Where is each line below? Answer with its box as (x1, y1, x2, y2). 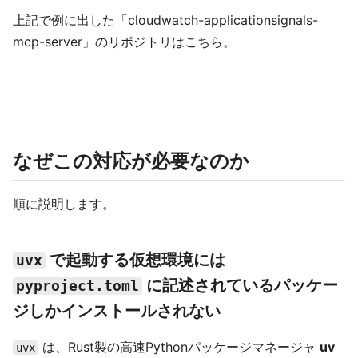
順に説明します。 (13, 196, 115, 212)
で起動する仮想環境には (46, 250, 225, 269)
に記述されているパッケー (142, 276, 338, 295)
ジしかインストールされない (13, 301, 221, 320)
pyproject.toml (16, 278, 139, 294)
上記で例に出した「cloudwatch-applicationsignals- (13, 12, 318, 28)
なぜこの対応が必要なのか (13, 149, 249, 173)
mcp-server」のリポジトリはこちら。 (13, 34, 236, 50)
